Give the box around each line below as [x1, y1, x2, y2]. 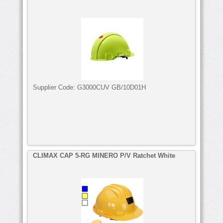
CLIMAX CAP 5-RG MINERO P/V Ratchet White [33, 151, 175, 159]
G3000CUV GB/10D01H [77, 83, 146, 91]
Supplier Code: [33, 83, 77, 91]
